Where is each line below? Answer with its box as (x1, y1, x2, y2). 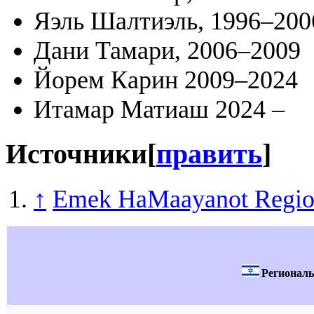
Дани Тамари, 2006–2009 (34, 36, 301, 65)
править (156, 138, 262, 170)
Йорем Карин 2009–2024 (34, 66, 298, 95)
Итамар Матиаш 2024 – (34, 95, 285, 124)
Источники (6, 138, 147, 170)
